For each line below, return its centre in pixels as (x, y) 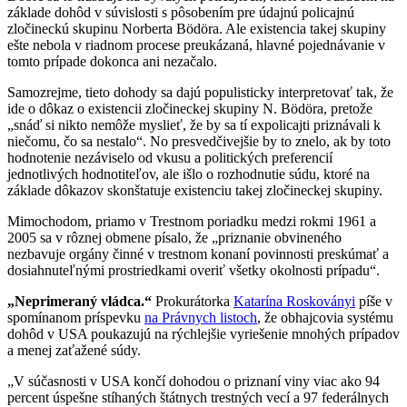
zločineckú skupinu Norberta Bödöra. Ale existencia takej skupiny (197, 28)
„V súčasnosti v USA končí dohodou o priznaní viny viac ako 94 (194, 381)
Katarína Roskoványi (294, 301)
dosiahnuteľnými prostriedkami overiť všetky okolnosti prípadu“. (194, 270)
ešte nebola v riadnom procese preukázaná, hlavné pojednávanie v (196, 45)
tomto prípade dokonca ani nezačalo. (112, 61)
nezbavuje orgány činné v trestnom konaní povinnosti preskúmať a (198, 253)
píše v (374, 301)
